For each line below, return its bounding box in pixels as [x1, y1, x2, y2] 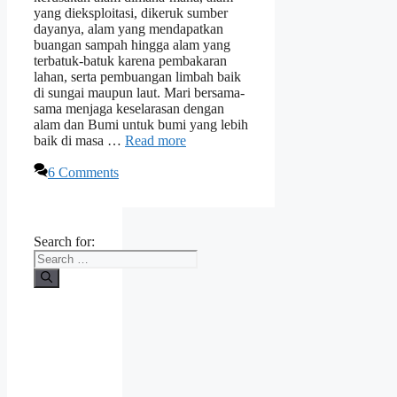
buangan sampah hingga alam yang [34, 37, 230, 53]
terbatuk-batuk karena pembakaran [34, 53, 227, 69]
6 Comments [48, 165, 119, 181]
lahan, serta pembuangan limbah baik [34, 69, 241, 85]
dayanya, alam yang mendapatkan [34, 21, 223, 37]
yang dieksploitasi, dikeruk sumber [34, 5, 228, 21]
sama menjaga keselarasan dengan [34, 101, 224, 117]
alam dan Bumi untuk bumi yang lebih [34, 117, 248, 133]
